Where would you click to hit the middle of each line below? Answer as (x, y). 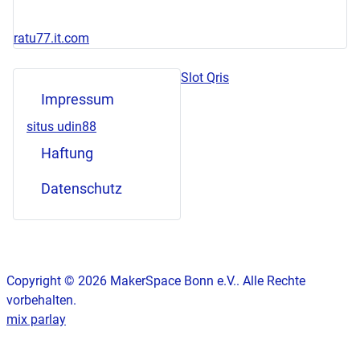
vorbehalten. (41, 300)
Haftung (67, 154)
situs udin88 (61, 126)
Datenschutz (81, 188)
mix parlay (36, 319)
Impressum (77, 99)
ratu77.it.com (51, 38)
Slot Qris (205, 77)
